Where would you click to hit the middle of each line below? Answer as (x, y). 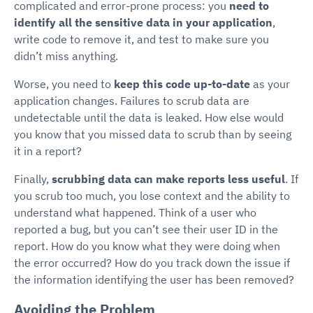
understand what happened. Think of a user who (135, 212)
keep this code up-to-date (182, 83)
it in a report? (48, 151)
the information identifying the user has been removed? (154, 279)
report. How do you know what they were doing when (147, 246)
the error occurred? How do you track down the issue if (152, 262)
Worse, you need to (64, 83)
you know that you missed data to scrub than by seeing (153, 134)
